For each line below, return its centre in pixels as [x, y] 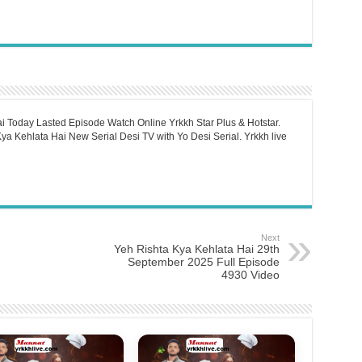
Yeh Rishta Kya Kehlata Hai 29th [196, 248]
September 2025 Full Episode [203, 261]
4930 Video [250, 274]
